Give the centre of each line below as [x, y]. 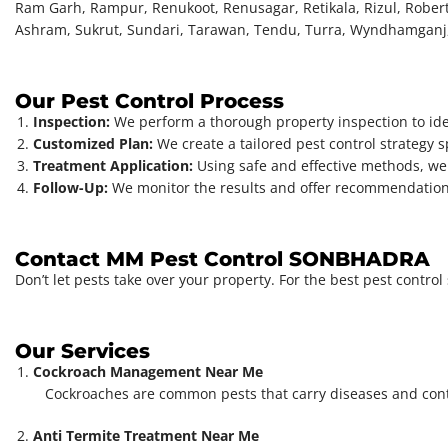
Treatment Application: [113, 166]
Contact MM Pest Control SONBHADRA [222, 259]
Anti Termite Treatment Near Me [146, 436]
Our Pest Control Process [149, 101]
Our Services [82, 351]
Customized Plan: [93, 144]
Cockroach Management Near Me [148, 372]
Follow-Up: [70, 188]
